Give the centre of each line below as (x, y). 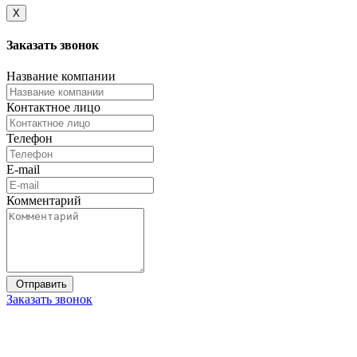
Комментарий (44, 201)
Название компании (61, 76)
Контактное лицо (53, 108)
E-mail (23, 170)
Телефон (29, 139)
